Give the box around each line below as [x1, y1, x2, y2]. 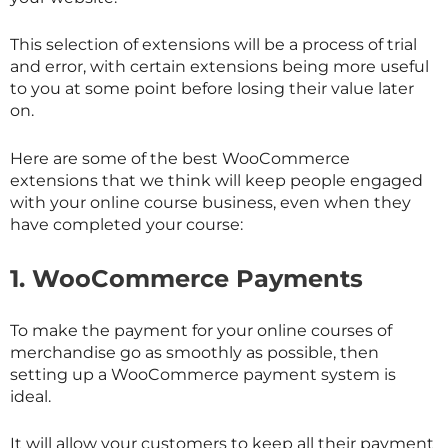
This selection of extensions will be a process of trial [10, 35, 417, 55]
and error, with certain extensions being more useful [10, 57, 429, 77]
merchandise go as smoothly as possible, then [10, 342, 379, 362]
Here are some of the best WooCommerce [10, 148, 350, 168]
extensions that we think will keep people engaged [10, 170, 423, 190]
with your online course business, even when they [10, 192, 411, 212]
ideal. [10, 386, 51, 406]
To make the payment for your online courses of [10, 320, 392, 340]
